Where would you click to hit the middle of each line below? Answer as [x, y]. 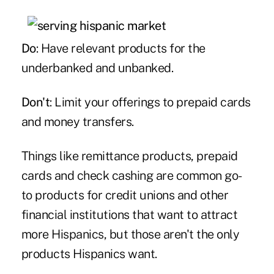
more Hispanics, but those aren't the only [130, 234]
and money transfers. [77, 121]
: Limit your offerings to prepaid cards [150, 102]
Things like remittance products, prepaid [129, 156]
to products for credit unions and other [125, 195]
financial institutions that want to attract [129, 214]
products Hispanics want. [89, 254]
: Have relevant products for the [120, 48]
